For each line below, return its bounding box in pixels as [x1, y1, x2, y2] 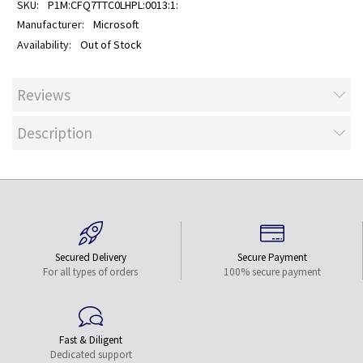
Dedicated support [49, 347, 132, 361]
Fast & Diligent [59, 332, 122, 347]
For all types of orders [43, 264, 138, 279]
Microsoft [92, 17, 139, 32]
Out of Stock [79, 36, 142, 52]
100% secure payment [223, 264, 321, 279]
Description [17, 123, 92, 143]
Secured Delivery [54, 250, 126, 264]
